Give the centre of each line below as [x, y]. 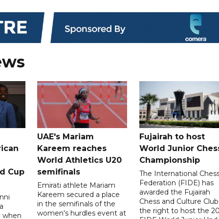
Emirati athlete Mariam [77, 185]
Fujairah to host [172, 136]
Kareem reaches [72, 148]
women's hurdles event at [82, 213]
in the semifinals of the [77, 204]
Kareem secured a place [79, 194]
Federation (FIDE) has [176, 183]
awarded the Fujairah [175, 192]
